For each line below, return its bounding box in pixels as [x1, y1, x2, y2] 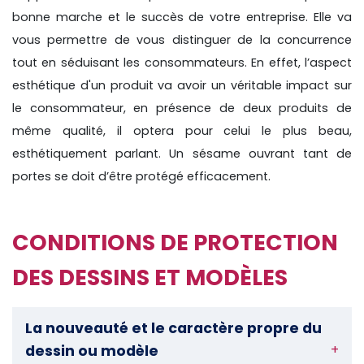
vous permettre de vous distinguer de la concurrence [12, 31, 352, 48]
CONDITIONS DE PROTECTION [12, 227, 338, 258]
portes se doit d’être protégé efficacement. [12, 167, 271, 184]
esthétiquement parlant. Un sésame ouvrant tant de [12, 145, 352, 162]
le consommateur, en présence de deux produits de [12, 99, 352, 116]
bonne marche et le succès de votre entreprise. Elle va [12, 8, 352, 25]
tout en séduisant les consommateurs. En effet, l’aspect [12, 54, 352, 71]
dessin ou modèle [25, 340, 158, 361]
